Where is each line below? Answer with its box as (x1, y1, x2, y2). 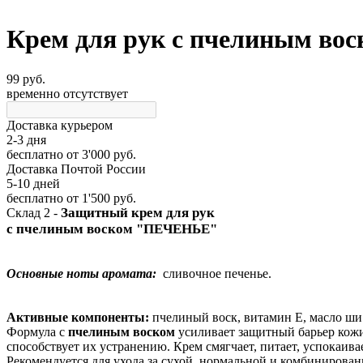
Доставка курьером (6, 117, 113, 132)
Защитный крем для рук (61, 205, 218, 220)
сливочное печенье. (156, 267, 271, 280)
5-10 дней (6, 176, 60, 190)
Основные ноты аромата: (6, 267, 156, 280)
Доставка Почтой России (6, 161, 146, 176)
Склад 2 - (6, 206, 61, 220)
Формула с (6, 325, 68, 339)
